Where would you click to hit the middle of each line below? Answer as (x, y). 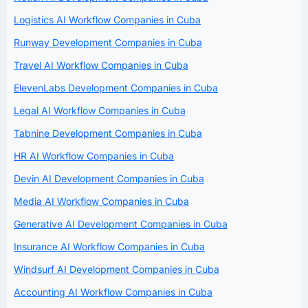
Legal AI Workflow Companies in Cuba (100, 110)
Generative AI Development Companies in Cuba (121, 223)
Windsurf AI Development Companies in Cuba (117, 269)
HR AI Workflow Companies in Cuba (94, 155)
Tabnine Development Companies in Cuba (108, 133)
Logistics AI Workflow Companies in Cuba (107, 19)
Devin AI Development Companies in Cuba (109, 178)
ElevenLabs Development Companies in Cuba (116, 87)
